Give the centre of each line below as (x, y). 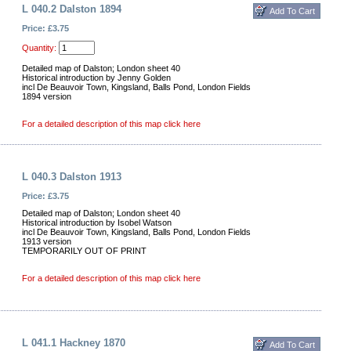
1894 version (47, 96)
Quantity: (39, 48)
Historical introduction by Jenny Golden (96, 78)
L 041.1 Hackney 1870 (74, 343)
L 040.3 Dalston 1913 (72, 177)
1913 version (47, 241)
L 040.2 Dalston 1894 (72, 9)
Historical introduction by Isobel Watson (97, 223)
